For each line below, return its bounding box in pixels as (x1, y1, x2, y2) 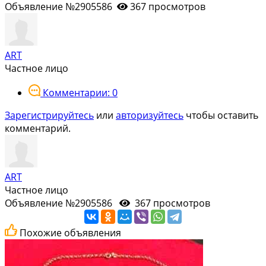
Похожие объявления (20, 226, 121, 239)
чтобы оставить (183, 108, 258, 122)
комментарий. (5, 121, 71, 135)
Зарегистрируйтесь (5, 108, 94, 122)
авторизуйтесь (116, 108, 183, 122)
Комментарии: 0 (43, 85, 118, 99)
